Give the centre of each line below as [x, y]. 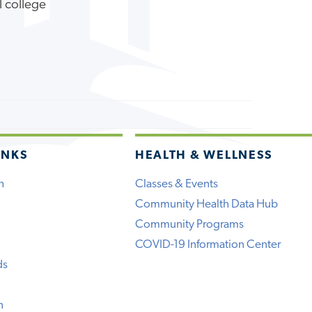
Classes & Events [176, 184]
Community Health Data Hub [206, 204]
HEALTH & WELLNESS [204, 155]
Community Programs [189, 224]
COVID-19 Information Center [208, 244]
